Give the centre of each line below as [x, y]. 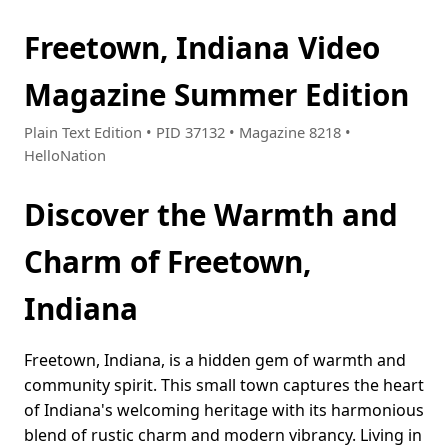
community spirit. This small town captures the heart [224, 385]
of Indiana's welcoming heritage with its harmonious [224, 410]
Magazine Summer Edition [216, 94]
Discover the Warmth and [211, 215]
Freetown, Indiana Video [202, 47]
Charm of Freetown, [167, 262]
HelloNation [65, 155]
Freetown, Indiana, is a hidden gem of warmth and [215, 360]
